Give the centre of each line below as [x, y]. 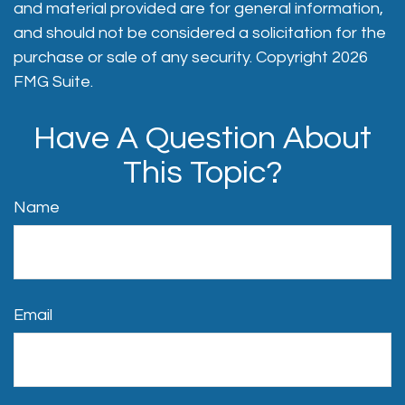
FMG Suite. [53, 82]
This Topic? [202, 173]
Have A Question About [202, 138]
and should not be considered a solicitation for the [200, 33]
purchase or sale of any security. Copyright [173, 57]
